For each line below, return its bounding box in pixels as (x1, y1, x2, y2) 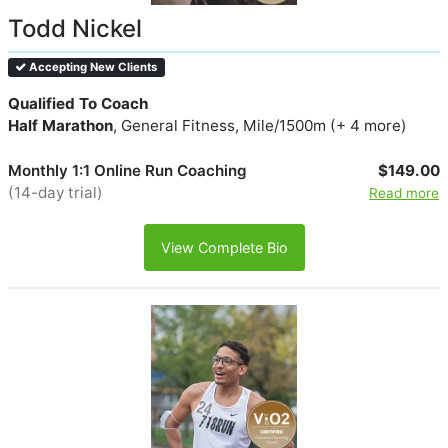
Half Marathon (8, 116, 113, 136)
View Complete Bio (160, 238, 288, 256)
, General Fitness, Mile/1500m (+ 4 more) (113, 116, 407, 136)
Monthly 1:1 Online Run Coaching (8, 160, 247, 180)
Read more (368, 184, 439, 201)
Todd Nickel (8, 14, 142, 44)
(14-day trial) (8, 182, 103, 202)
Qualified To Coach (8, 94, 148, 114)
